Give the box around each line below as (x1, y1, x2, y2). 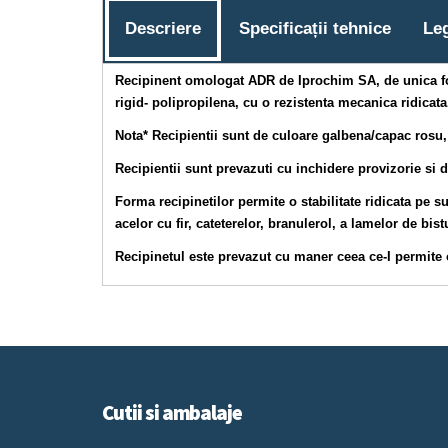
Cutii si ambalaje (102, 399, 243, 426)
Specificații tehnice (239, 19, 391, 38)
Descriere (125, 19, 201, 38)
